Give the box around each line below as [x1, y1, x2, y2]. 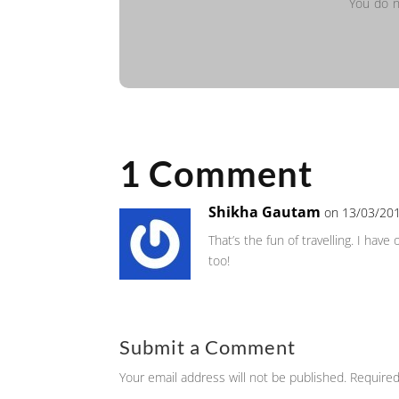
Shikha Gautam [208, 202, 322, 223]
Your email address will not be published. [119, 369, 347, 387]
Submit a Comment [119, 335, 297, 360]
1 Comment [119, 152, 313, 196]
